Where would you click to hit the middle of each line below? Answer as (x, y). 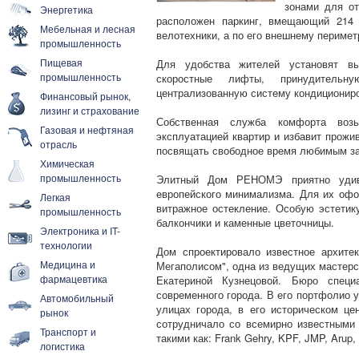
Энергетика (67, 9)
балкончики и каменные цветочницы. (245, 222)
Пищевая (61, 62)
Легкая (55, 197)
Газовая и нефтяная (87, 129)
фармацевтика (74, 278)
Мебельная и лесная (88, 28)
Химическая (67, 163)
